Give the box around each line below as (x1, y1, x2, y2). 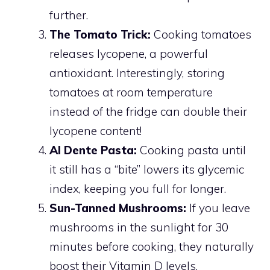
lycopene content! (49, 124, 142, 139)
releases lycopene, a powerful (49, 46, 208, 61)
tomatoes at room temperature (49, 85, 213, 100)
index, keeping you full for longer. (49, 181, 226, 196)
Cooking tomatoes (151, 27, 251, 42)
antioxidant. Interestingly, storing (49, 66, 225, 81)
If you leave (186, 201, 250, 216)
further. (49, 8, 88, 23)
